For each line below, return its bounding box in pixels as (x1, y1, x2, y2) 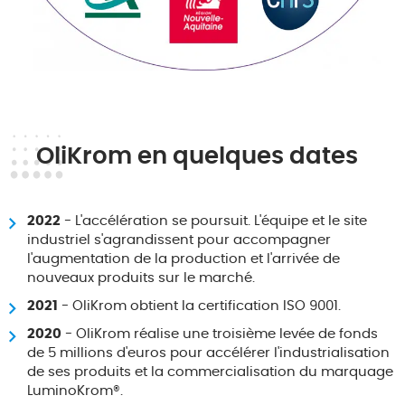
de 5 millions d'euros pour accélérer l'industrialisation (27, 345, 390, 360)
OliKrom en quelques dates (36, 145, 358, 168)
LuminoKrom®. (27, 383, 123, 398)
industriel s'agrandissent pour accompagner (27, 232, 331, 247)
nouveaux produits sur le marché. (27, 270, 255, 285)
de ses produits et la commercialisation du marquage (27, 364, 393, 379)
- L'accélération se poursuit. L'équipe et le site (61, 213, 367, 228)
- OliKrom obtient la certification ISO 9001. (58, 298, 341, 313)
